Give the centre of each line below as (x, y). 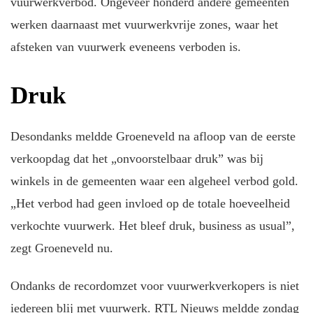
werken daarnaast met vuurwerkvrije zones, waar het (144, 24)
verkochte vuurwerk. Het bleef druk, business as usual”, (153, 225)
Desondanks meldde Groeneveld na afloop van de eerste (153, 136)
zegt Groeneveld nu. (62, 248)
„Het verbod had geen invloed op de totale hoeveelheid (150, 203)
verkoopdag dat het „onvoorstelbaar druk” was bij (137, 158)
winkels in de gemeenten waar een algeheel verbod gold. (154, 181)
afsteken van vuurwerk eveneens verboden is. (126, 46)
